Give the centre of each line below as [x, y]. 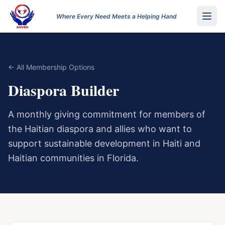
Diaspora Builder [64, 90]
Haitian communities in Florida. [73, 158]
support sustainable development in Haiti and [104, 143]
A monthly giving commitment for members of [107, 114]
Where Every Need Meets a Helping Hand [117, 16]
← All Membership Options [51, 67]
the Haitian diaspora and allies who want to [100, 129]
